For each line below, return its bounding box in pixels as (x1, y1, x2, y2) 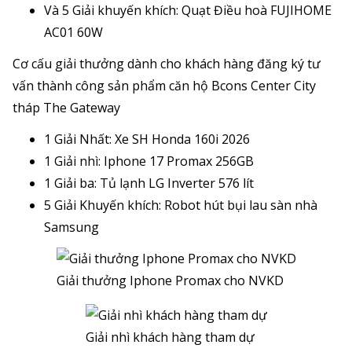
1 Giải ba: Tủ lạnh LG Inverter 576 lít (44, 174, 254, 192)
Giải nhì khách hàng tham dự (85, 328, 255, 346)
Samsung (44, 218, 99, 236)
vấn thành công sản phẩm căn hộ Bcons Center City (13, 76, 316, 94)
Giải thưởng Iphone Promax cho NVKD (56, 271, 284, 289)
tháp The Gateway (13, 98, 120, 116)
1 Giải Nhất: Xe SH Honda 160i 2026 (44, 130, 250, 148)
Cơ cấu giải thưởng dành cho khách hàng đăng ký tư (13, 54, 321, 72)
